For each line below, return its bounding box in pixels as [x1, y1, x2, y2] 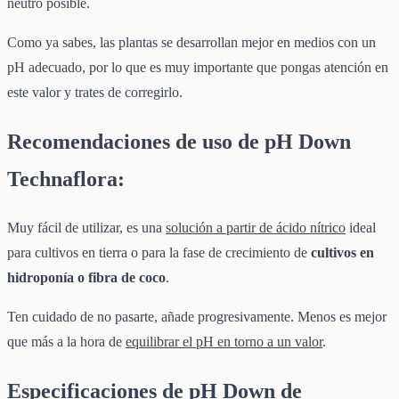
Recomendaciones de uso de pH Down [7, 129, 351, 153]
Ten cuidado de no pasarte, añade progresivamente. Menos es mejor [7, 308, 387, 324]
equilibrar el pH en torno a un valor [126, 333, 322, 349]
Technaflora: [7, 167, 125, 191]
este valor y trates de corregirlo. [7, 84, 183, 100]
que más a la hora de [7, 333, 126, 349]
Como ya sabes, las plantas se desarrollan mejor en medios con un [7, 34, 376, 50]
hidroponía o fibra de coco [7, 269, 166, 285]
